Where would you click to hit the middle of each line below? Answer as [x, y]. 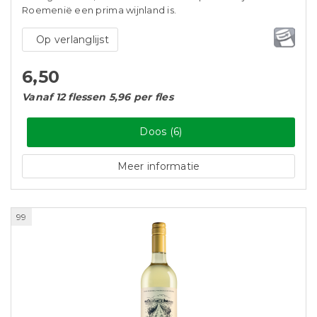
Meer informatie [158, 166]
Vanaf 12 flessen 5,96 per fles [98, 97]
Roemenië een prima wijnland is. [99, 10]
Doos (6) [161, 132]
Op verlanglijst [73, 40]
